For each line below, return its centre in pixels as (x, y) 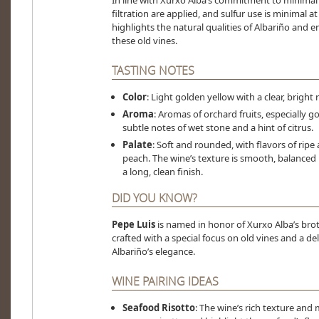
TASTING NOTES (153, 71)
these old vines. (144, 41)
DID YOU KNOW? (154, 198)
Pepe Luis (133, 225)
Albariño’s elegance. (153, 252)
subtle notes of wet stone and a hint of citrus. (218, 128)
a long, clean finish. (162, 172)
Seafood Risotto (158, 308)
